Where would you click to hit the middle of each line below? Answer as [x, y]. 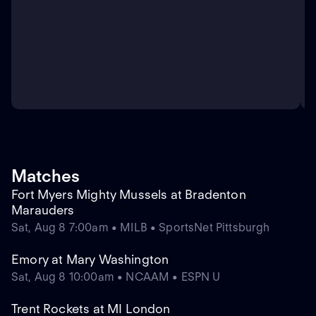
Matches [45, 176]
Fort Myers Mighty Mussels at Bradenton [129, 195]
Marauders [43, 210]
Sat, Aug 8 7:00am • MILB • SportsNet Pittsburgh [141, 228]
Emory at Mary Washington [90, 260]
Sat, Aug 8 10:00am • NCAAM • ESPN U [116, 277]
